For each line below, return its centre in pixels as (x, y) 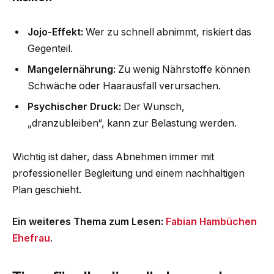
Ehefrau (31, 238)
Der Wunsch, (153, 106)
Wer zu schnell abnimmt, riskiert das (167, 32)
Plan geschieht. (47, 190)
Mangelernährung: (72, 69)
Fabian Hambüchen (211, 221)
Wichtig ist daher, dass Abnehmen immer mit (113, 157)
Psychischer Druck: (74, 106)
